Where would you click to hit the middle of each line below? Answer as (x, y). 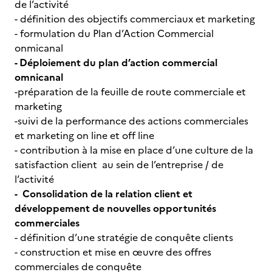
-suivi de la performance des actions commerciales (131, 121)
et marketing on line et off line (84, 135)
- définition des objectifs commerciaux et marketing (135, 19)
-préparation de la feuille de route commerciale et (130, 92)
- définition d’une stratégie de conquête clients (124, 237)
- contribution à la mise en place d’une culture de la (134, 150)
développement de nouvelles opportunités (115, 208)
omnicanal (39, 77)
